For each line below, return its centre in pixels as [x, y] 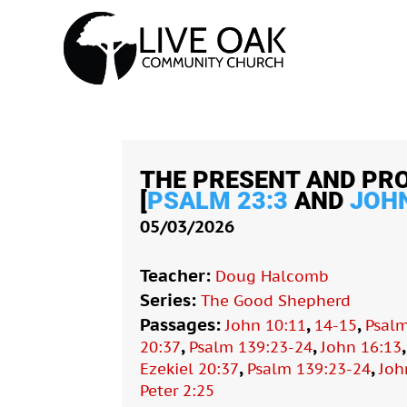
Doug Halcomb [273, 276]
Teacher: [178, 275]
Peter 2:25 [178, 390]
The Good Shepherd [276, 300]
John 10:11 [266, 325]
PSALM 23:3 [218, 200]
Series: [171, 299]
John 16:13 [362, 347]
